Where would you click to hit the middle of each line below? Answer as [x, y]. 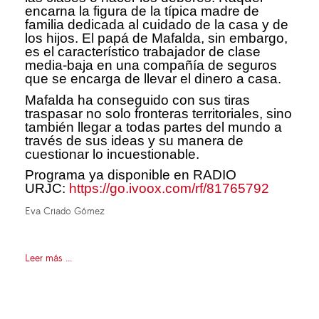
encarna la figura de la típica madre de [142, 11]
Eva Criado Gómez [65, 212]
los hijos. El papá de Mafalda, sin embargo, [156, 38]
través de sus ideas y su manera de [134, 140]
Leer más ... [48, 259]
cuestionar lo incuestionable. [114, 154]
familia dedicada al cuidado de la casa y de [157, 25]
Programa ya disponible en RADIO [131, 175]
